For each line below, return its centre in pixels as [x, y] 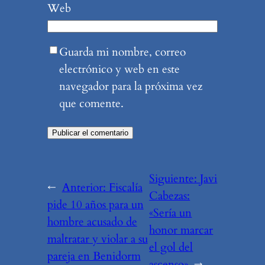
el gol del [171, 248]
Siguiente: [175, 179]
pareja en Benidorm [94, 256]
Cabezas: [170, 196]
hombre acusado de [92, 222]
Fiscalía [125, 187]
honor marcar [181, 230]
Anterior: [85, 187]
